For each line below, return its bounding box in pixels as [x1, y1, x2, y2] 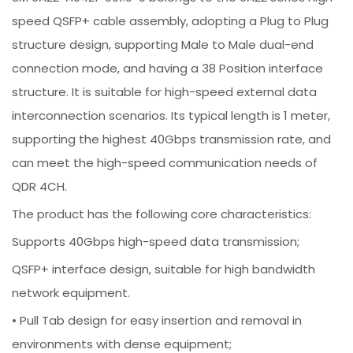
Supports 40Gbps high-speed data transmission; [12, 232, 300, 250]
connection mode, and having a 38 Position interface [12, 59, 324, 76]
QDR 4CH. [12, 177, 68, 195]
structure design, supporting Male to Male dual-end [12, 35, 314, 53]
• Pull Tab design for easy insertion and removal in [12, 311, 303, 329]
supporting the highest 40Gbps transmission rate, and [12, 130, 332, 147]
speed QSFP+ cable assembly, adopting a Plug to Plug [12, 12, 329, 29]
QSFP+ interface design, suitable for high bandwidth [12, 260, 316, 277]
